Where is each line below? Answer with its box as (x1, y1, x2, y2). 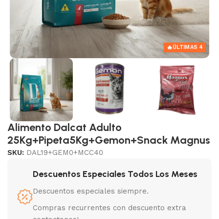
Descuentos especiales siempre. (33, 187, 149, 196)
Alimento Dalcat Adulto (7, 121, 122, 134)
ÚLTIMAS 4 (172, 44, 203, 51)
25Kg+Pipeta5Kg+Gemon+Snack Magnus (7, 133, 210, 147)
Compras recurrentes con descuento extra (33, 203, 186, 213)
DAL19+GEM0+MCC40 (26, 148, 103, 157)
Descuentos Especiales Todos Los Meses (33, 169, 197, 180)
